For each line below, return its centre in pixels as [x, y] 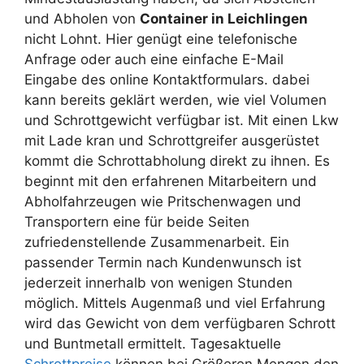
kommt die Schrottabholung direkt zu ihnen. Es [177, 161]
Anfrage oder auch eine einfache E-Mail [154, 60]
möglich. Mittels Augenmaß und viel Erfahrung [175, 303]
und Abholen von [82, 19]
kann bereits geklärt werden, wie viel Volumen [175, 100]
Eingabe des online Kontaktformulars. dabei [167, 80]
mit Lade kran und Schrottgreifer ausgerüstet [172, 141]
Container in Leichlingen [224, 19]
